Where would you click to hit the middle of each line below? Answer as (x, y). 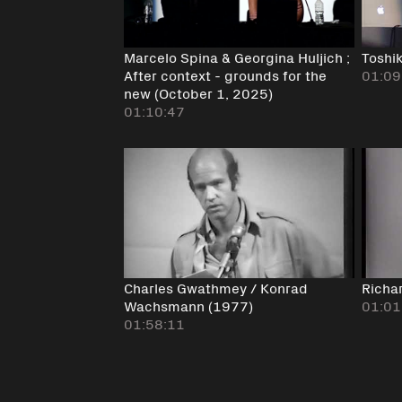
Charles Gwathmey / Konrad (216, 287)
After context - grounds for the (226, 75)
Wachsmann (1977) (189, 305)
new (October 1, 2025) (199, 93)
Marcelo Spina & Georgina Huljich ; (237, 57)
